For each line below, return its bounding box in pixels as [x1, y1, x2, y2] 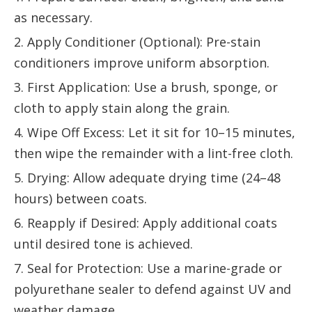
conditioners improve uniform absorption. [14, 54, 270, 71]
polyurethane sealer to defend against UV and [14, 280, 291, 297]
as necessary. [14, 8, 93, 26]
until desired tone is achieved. [14, 235, 193, 252]
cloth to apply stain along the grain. [14, 99, 230, 116]
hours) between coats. [14, 189, 147, 207]
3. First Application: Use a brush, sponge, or [14, 78, 278, 95]
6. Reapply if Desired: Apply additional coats [14, 214, 277, 231]
